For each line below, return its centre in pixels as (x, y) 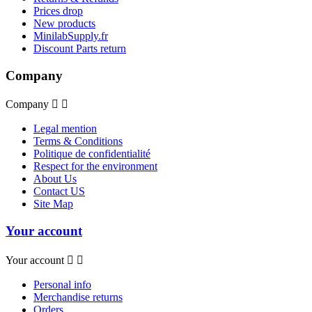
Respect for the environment (95, 166)
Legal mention (65, 129)
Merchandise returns (78, 297)
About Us (55, 179)
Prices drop (58, 11)
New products (64, 23)
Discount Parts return (80, 48)
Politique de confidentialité (92, 154)
